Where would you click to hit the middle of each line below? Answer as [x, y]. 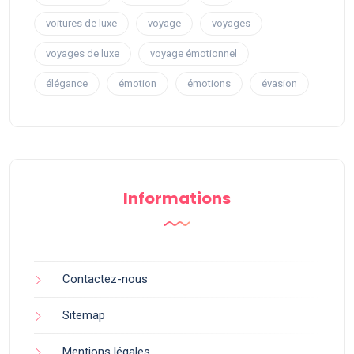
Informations [177, 198]
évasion [279, 83]
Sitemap [84, 315]
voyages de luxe [83, 53]
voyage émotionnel [194, 53]
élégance [67, 83]
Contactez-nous [105, 279]
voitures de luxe [81, 23]
